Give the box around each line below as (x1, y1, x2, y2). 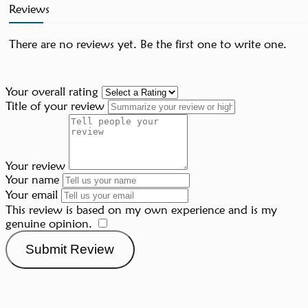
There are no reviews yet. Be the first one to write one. (9, 37, 287, 52)
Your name (5, 173, 59, 187)
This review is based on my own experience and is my (5, 203, 277, 217)
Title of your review (5, 99, 104, 113)
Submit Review (25, 241, 115, 256)
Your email (5, 188, 58, 202)
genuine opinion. (5, 217, 92, 231)
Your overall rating (5, 85, 98, 99)
